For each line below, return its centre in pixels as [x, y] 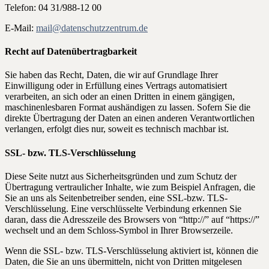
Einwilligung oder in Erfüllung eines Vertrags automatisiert [116, 86]
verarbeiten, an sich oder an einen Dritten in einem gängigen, [120, 97]
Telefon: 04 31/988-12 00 [53, 7]
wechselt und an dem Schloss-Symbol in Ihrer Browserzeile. [119, 230]
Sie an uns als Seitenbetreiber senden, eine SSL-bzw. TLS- [116, 198]
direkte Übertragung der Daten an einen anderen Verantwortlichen [130, 118]
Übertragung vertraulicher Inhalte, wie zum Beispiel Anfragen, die [130, 187]
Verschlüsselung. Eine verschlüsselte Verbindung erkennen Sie [123, 208]
